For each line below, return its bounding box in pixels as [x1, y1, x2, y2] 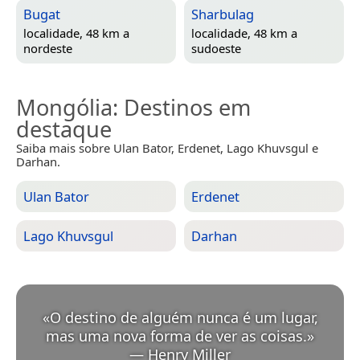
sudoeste [191, 39, 241, 56]
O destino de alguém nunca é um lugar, [49, 307, 318, 327]
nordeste [23, 39, 72, 56]
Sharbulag [191, 4, 254, 23]
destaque [16, 113, 112, 144]
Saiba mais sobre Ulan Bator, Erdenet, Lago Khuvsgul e [16, 139, 318, 156]
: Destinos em [112, 92, 251, 122]
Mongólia [16, 92, 112, 122]
